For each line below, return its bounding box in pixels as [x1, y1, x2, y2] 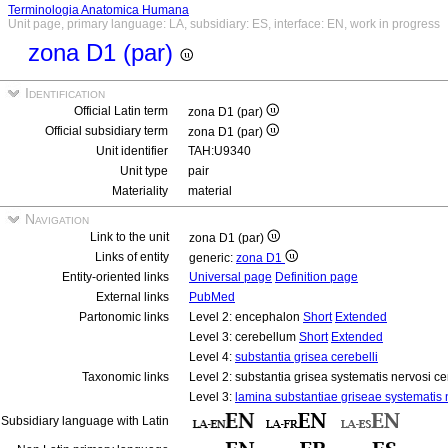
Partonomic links [79, 310, 169, 324]
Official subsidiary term [45, 124, 168, 138]
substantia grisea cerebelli [235, 350, 378, 364]
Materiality [112, 184, 168, 198]
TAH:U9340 [188, 144, 251, 158]
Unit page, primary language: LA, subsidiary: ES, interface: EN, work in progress [8, 17, 440, 31]
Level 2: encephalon [189, 310, 303, 324]
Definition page [275, 270, 358, 284]
